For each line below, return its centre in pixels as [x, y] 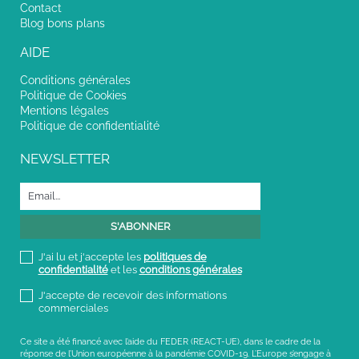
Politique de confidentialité [90, 125]
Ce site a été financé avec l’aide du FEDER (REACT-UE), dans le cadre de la [170, 341]
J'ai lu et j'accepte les [91, 256]
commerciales [73, 308]
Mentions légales [65, 110]
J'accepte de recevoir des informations [132, 295]
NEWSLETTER [65, 158]
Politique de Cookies [73, 95]
